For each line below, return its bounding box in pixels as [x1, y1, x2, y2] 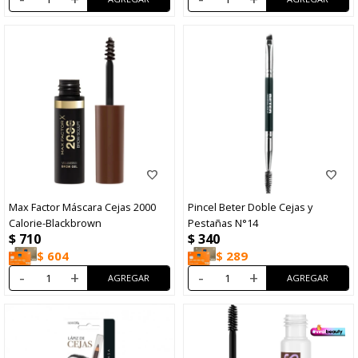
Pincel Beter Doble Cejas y [188, 199, 312, 214]
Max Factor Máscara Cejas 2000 [9, 199, 156, 214]
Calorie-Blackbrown [9, 215, 101, 230]
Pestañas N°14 [188, 215, 258, 230]
